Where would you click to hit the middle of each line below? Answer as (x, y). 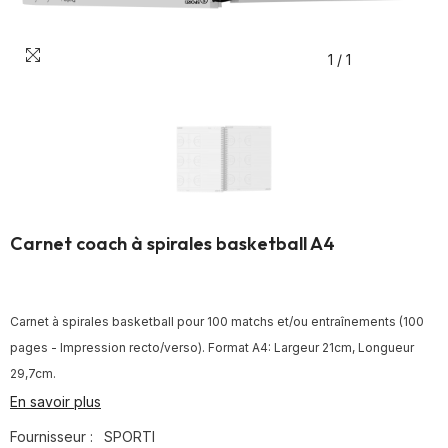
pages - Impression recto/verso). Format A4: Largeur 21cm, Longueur (212, 347)
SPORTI (129, 436)
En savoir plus (55, 401)
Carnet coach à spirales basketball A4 (172, 243)
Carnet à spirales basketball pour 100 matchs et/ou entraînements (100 (217, 321)
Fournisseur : (51, 436)
